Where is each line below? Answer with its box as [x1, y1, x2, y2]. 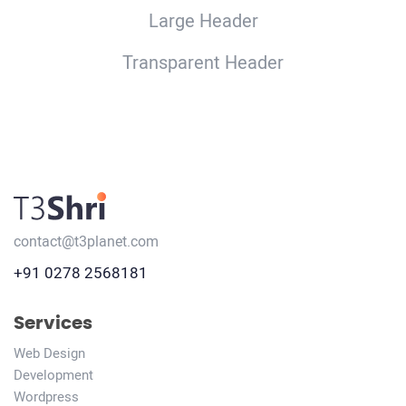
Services [14, 314, 92, 333]
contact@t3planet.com [14, 232, 159, 250]
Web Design [14, 344, 85, 362]
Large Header [148, 10, 258, 33]
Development [14, 366, 93, 383]
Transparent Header [122, 52, 284, 74]
